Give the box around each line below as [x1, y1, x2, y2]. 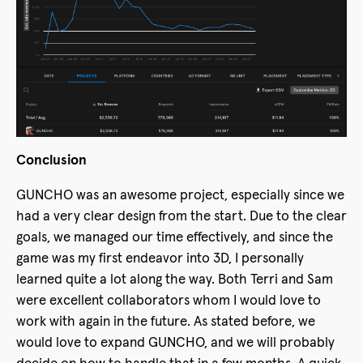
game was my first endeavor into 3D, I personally [16, 252, 304, 267]
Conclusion [16, 154, 87, 169]
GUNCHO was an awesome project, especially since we [16, 189, 344, 203]
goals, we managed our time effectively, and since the [16, 231, 333, 246]
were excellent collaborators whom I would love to [16, 294, 321, 309]
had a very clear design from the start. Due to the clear [16, 210, 347, 224]
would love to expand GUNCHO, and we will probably [16, 336, 335, 351]
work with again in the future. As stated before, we [16, 315, 315, 330]
